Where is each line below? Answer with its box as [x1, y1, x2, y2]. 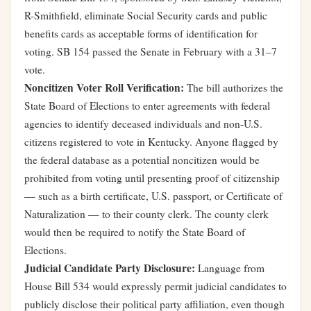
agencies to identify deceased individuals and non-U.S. [24, 117, 262, 131]
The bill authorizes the [184, 81, 283, 94]
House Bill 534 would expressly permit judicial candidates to [24, 279, 287, 293]
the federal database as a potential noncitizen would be [24, 153, 260, 167]
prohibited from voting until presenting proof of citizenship [24, 171, 280, 185]
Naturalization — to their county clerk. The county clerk [24, 207, 269, 221]
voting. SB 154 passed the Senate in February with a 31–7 [24, 44, 277, 58]
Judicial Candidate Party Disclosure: [24, 260, 195, 276]
